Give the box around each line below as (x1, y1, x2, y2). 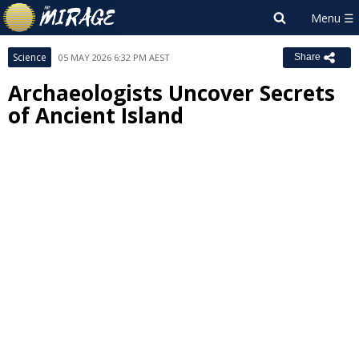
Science (13, 50, 46, 64)
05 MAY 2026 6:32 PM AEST (58, 51, 170, 63)
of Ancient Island (8, 101, 184, 130)
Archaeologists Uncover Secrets (8, 79, 335, 107)
